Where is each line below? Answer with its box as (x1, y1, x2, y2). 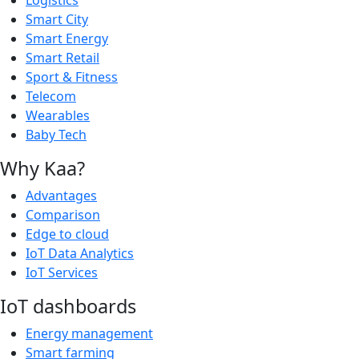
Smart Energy (26, 29, 108, 47)
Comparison (26, 205, 100, 224)
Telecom (26, 87, 76, 105)
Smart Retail (26, 48, 99, 67)
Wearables (26, 106, 90, 124)
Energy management (26, 324, 153, 342)
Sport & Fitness (26, 67, 118, 86)
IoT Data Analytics (26, 244, 134, 262)
